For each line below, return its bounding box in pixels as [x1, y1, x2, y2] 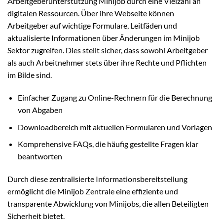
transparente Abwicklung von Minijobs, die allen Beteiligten [7, 199, 209, 208]
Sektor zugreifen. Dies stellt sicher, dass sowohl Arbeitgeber [7, 45, 208, 55]
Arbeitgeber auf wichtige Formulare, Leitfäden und [7, 21, 177, 31]
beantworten [17, 151, 62, 161]
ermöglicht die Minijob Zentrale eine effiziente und [7, 186, 178, 196]
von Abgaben [17, 105, 63, 115]
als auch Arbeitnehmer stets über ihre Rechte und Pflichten [7, 58, 207, 68]
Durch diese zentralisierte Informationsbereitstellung [7, 174, 187, 184]
